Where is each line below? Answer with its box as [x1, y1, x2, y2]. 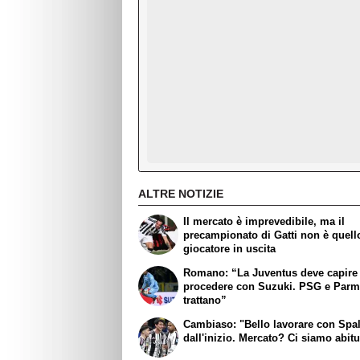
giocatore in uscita [183, 243, 276, 256]
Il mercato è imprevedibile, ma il [183, 215, 346, 228]
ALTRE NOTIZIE [138, 186, 223, 200]
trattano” [183, 294, 227, 307]
